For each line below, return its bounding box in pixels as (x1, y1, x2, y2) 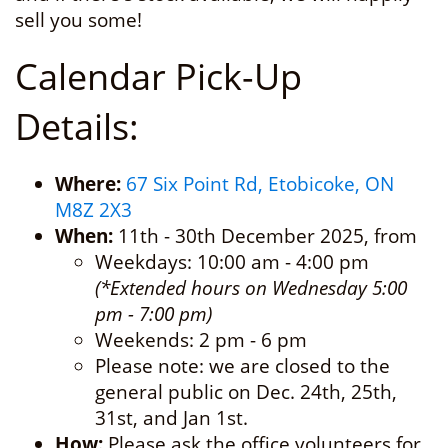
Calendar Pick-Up (15, 52, 302, 101)
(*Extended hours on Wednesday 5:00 (95, 275, 407, 301)
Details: (15, 102, 139, 151)
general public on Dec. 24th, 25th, (95, 379, 397, 405)
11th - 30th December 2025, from (113, 223, 417, 249)
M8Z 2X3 (55, 197, 132, 223)
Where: (55, 171, 121, 197)
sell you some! (15, 7, 142, 33)
